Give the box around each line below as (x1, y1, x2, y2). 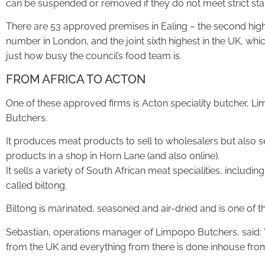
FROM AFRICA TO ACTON (6, 72, 146, 86)
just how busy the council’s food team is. (6, 50, 182, 62)
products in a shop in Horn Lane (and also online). (6, 150, 219, 162)
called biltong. (6, 180, 67, 192)
